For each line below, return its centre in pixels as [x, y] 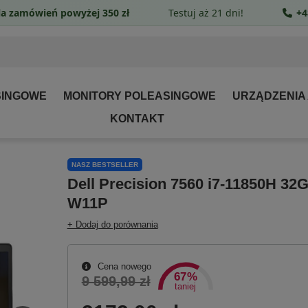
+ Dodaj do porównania [112, 225]
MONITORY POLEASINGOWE [140, 96]
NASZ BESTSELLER [104, 165]
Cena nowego [123, 267]
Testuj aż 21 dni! [206, 12]
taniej [186, 287]
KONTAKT [137, 119]
